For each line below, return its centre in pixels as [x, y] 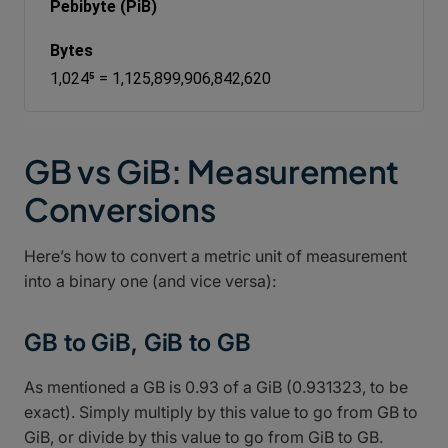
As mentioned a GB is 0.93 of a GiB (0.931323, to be [216, 386]
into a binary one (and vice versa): [150, 280]
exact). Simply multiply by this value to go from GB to [221, 411]
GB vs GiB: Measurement [211, 170]
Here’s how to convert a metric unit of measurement [215, 255]
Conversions [120, 208]
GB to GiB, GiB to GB [137, 342]
